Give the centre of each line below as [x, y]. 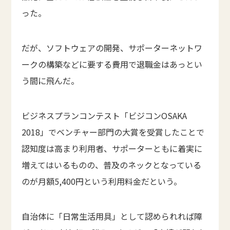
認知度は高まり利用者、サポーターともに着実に [112, 149]
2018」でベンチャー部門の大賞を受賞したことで [113, 132]
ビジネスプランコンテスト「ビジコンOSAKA [104, 116]
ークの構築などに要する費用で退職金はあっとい [112, 64]
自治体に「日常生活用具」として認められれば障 [112, 216]
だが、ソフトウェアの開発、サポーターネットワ [112, 48]
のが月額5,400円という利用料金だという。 [102, 181]
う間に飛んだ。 [51, 81]
